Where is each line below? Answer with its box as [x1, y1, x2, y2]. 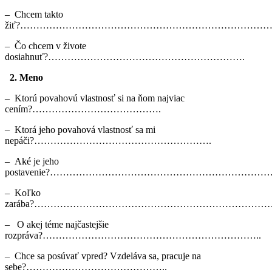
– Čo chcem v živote [5, 40, 86, 51]
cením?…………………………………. [5, 103, 161, 114]
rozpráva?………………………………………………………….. [5, 229, 261, 240]
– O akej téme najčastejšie [5, 219, 109, 229]
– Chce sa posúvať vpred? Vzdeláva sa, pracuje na [5, 250, 201, 261]
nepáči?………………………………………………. [5, 135, 211, 146]
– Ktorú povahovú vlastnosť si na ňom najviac [5, 92, 185, 103]
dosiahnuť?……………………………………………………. [5, 51, 245, 62]
